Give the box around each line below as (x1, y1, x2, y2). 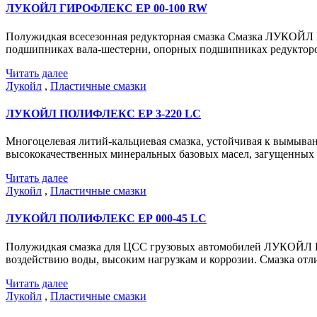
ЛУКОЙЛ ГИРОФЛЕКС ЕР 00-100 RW (6, 2, 207, 15)
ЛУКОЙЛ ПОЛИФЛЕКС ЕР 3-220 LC (6, 107, 201, 120)
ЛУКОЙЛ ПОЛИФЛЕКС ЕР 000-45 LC (6, 212, 207, 225)
